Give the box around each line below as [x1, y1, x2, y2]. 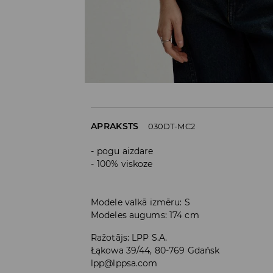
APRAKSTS [91, 120, 139, 132]
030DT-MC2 [147, 121, 195, 131]
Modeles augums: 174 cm [91, 209, 199, 221]
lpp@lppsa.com [91, 257, 158, 269]
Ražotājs [91, 232, 127, 243]
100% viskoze [97, 158, 153, 169]
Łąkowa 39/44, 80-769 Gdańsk [91, 244, 220, 256]
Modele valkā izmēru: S [91, 196, 190, 208]
